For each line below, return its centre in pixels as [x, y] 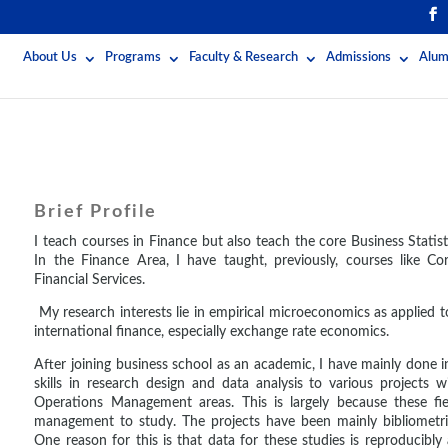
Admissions [358, 57]
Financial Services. [90, 279]
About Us [50, 57]
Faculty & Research [243, 57]
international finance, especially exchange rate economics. [212, 331]
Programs [133, 57]
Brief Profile [96, 211]
